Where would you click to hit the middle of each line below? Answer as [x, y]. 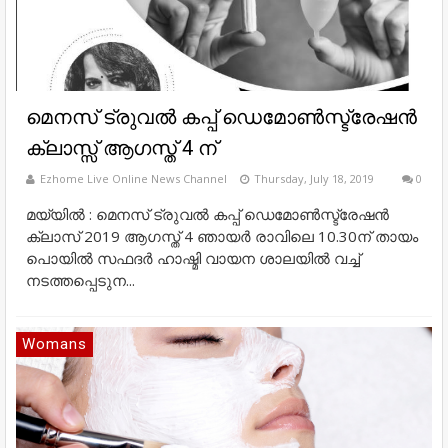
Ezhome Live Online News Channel [133, 179]
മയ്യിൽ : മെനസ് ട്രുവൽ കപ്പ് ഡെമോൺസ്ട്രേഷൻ [207, 214]
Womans [54, 344]
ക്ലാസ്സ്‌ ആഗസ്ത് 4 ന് [121, 148]
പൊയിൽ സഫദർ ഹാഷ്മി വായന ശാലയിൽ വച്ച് [193, 258]
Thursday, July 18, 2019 [314, 179]
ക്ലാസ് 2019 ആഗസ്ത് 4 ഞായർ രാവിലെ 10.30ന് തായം [222, 236]
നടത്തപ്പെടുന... [80, 280]
